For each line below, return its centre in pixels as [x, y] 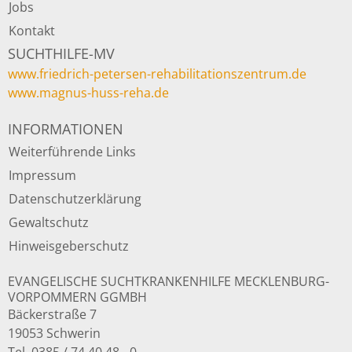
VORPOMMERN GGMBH [77, 297]
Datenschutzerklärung [75, 198]
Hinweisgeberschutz [69, 246]
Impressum [42, 175]
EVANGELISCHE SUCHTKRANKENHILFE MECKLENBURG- [169, 281]
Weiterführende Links [72, 151]
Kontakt [32, 30]
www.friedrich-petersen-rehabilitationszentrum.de [157, 73]
